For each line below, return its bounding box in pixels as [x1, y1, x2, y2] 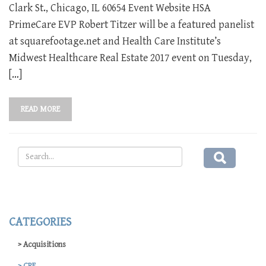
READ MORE [21, 104, 60, 114]
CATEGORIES [9, 216, 71, 229]
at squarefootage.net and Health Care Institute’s [9, 35, 221, 47]
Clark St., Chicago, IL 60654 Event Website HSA [9, 2, 211, 14]
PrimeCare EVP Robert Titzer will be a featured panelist [9, 18, 254, 31]
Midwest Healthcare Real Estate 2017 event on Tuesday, [9, 52, 252, 64]
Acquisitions [23, 240, 66, 249]
